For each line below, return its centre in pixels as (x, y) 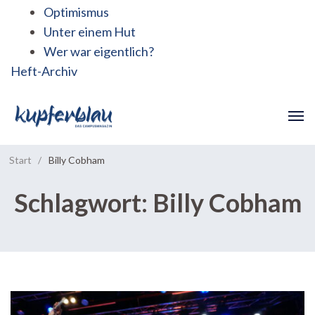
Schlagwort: (83, 202)
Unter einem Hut (90, 32)
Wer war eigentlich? (99, 52)
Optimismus (76, 12)
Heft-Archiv (44, 71)
